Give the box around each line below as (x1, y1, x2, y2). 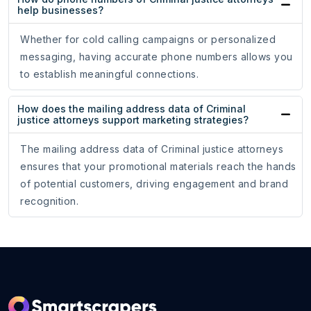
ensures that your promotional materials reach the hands (20, 160, 296, 173)
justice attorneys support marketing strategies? (17, 114, 249, 126)
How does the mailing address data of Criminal (17, 103, 246, 115)
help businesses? (17, 4, 103, 17)
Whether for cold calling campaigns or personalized (20, 33, 276, 46)
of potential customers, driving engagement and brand (20, 178, 288, 190)
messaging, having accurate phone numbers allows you (20, 51, 293, 63)
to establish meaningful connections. (20, 68, 199, 81)
